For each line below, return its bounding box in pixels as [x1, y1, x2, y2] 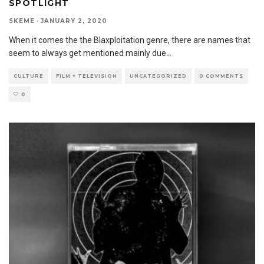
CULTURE [14, 72, 44, 79]
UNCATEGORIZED [130, 72, 187, 79]
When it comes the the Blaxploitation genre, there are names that [9, 35, 250, 45]
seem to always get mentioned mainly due [9, 48, 166, 58]
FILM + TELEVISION [56, 72, 117, 79]
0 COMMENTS [199, 72, 243, 79]
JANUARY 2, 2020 [41, 16, 107, 25]
